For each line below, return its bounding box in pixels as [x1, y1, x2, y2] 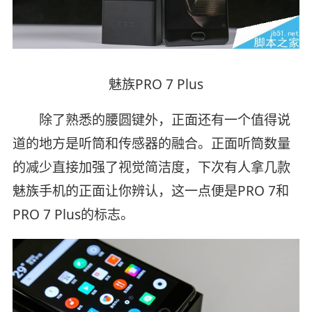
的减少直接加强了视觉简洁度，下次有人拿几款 [12, 158, 290, 177]
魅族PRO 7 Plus [109, 75, 203, 93]
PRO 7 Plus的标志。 [12, 205, 134, 224]
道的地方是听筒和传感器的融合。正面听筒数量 [12, 134, 290, 153]
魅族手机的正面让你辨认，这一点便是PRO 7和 [12, 182, 289, 201]
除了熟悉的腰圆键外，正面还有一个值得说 [12, 111, 290, 130]
